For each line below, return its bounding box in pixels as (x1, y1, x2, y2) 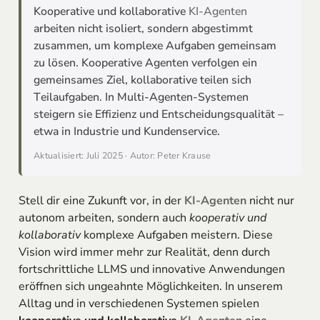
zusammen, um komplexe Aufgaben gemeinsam (34, 37, 277, 54)
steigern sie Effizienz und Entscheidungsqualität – (34, 106, 284, 122)
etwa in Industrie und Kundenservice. (34, 123, 221, 139)
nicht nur (246, 193, 294, 209)
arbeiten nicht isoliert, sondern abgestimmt (34, 20, 254, 36)
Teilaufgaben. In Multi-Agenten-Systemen (34, 89, 249, 105)
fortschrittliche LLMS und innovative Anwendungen (18, 261, 285, 278)
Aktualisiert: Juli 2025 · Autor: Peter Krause (34, 149, 211, 161)
